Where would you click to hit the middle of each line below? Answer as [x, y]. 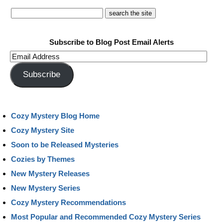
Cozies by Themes [43, 159]
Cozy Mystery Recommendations [68, 202]
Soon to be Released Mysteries [65, 144]
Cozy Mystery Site [43, 130]
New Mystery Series [46, 188]
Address [24, 67]
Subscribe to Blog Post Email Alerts [111, 42]
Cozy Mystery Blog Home [55, 115]
